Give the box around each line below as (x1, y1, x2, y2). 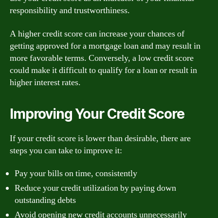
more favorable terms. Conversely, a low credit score (10, 52, 194, 64)
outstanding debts (15, 195, 76, 206)
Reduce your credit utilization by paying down (15, 182, 176, 194)
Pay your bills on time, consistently (15, 168, 137, 179)
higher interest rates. (10, 76, 81, 88)
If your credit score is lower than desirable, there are (10, 132, 191, 144)
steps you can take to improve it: (10, 145, 122, 156)
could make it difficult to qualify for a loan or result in (10, 64, 197, 76)
